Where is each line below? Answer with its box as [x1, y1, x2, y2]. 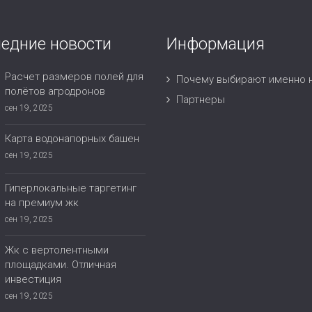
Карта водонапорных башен [4, 132, 139, 146]
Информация [166, 34, 265, 54]
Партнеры [176, 93, 225, 107]
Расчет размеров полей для [4, 70, 143, 84]
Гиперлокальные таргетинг [4, 182, 136, 195]
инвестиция [4, 273, 61, 286]
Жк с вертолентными [4, 244, 109, 257]
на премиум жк [4, 196, 79, 210]
